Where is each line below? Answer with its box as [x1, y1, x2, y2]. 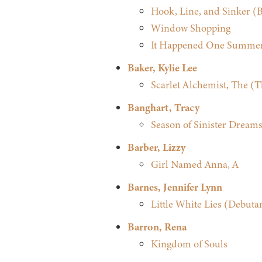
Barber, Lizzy [127, 140, 185, 155]
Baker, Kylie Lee [127, 61, 197, 75]
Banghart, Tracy [127, 101, 199, 115]
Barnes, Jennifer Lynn [127, 180, 222, 195]
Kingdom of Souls [150, 237, 227, 251]
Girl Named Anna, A [150, 157, 239, 172]
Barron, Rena [127, 220, 187, 235]
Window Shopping [150, 21, 230, 36]
